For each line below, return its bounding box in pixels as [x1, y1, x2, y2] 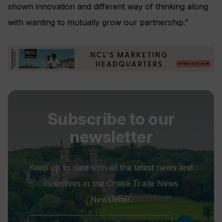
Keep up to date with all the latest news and [29, 162, 193, 172]
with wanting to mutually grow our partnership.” [8, 17, 188, 27]
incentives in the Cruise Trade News [44, 178, 178, 188]
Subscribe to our [47, 110, 175, 129]
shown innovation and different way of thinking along [8, 1, 208, 11]
